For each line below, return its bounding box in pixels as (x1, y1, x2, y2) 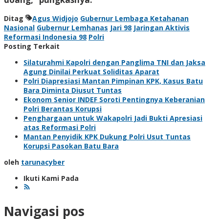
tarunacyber (21, 157, 65, 167)
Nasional (4, 22, 35, 32)
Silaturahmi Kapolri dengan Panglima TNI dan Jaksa (23, 57, 205, 67)
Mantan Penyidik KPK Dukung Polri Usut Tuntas (23, 131, 191, 141)
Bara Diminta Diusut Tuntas (23, 85, 122, 95)
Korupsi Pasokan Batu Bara (23, 141, 119, 151)
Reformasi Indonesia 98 (4, 32, 87, 42)
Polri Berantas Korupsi (23, 104, 102, 113)
